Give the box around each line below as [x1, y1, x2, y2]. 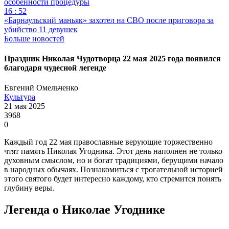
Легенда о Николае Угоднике [4, 203, 165, 217]
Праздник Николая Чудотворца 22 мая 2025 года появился [4, 54, 221, 63]
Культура [4, 93, 35, 102]
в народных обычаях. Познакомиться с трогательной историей [4, 165, 223, 174]
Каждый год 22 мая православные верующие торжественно [4, 138, 213, 147]
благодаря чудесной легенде [4, 63, 106, 73]
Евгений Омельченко [4, 83, 78, 93]
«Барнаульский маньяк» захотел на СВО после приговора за [4, 15, 214, 25]
